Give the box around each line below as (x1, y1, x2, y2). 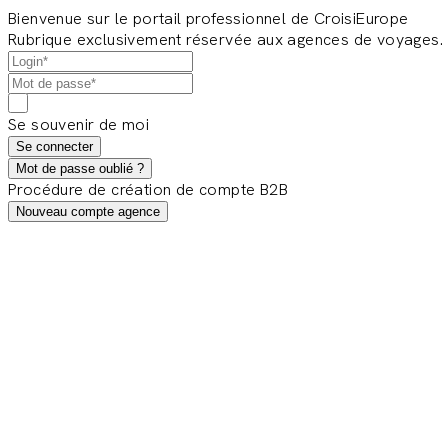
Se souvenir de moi (8, 114, 150, 135)
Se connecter (16, 139, 93, 154)
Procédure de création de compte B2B (8, 179, 288, 200)
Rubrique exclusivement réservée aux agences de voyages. (8, 29, 443, 50)
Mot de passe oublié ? (16, 161, 144, 176)
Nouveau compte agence (16, 204, 160, 219)
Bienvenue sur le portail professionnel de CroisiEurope (8, 8, 409, 29)
